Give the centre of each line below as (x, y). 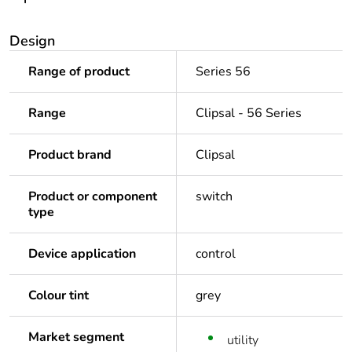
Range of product (79, 72)
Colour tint (59, 296)
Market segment (76, 337)
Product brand (70, 155)
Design (32, 41)
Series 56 (223, 72)
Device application (82, 254)
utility (243, 341)
